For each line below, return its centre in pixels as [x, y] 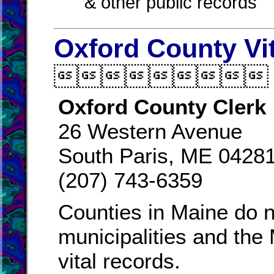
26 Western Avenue [150, 131]
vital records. [119, 261]
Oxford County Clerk [162, 107]
